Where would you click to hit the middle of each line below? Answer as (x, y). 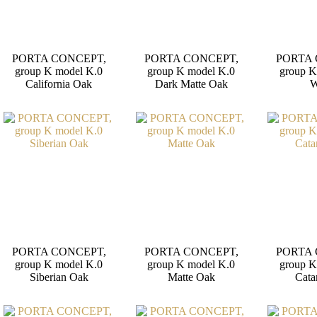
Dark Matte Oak (191, 83)
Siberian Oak (59, 277)
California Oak (59, 83)
